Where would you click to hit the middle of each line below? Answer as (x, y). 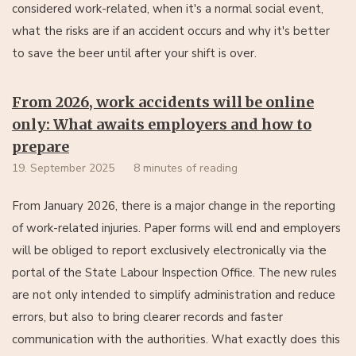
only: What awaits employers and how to (162, 124)
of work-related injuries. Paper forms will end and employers (176, 228)
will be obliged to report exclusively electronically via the (169, 250)
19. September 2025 (63, 168)
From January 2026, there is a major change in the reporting (174, 206)
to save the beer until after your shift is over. (134, 53)
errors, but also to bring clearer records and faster (147, 317)
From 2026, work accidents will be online (163, 102)
